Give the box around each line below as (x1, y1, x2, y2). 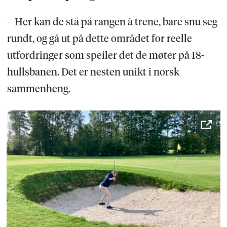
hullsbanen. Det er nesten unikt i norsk (7, 66, 179, 79)
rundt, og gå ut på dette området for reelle (7, 32, 192, 45)
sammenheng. (7, 83, 70, 95)
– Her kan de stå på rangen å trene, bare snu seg (7, 16, 217, 28)
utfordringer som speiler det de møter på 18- (7, 49, 204, 62)
